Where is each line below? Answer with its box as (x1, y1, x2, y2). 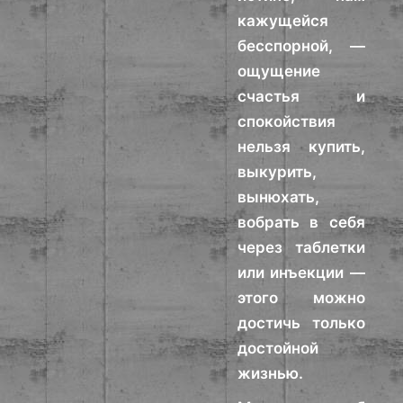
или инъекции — (237, 264, 365, 282)
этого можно (237, 289, 365, 307)
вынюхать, (237, 188, 320, 206)
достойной (237, 339, 319, 357)
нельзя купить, (237, 138, 365, 156)
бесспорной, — (237, 37, 365, 55)
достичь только (237, 314, 365, 332)
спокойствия (237, 112, 336, 130)
